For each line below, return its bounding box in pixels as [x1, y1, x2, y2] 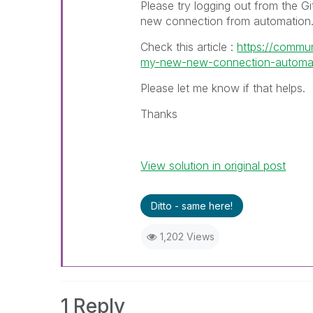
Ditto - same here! [151, 200, 233, 212]
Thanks [140, 107, 178, 121]
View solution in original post [140, 159, 286, 173]
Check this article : [140, 40, 238, 54]
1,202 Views [159, 231, 214, 242]
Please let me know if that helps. [140, 81, 306, 95]
